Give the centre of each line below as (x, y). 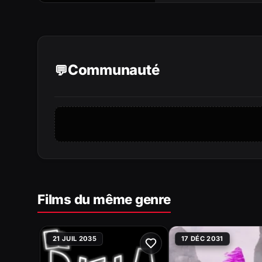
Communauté (113, 70)
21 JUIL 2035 (75, 238)
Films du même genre (104, 199)
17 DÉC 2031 (202, 238)
